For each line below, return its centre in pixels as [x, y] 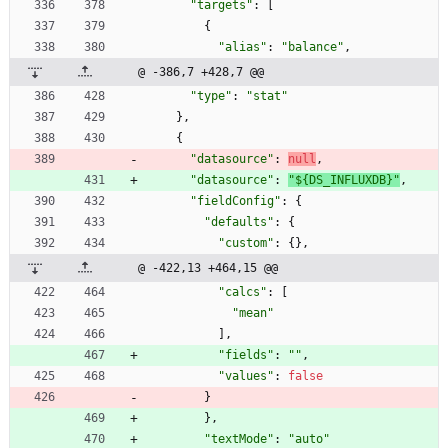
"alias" [242, 46]
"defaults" [239, 221]
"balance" [312, 46]
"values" [246, 375]
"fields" [246, 354]
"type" [211, 95]
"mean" [253, 312]
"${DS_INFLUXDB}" [344, 179]
